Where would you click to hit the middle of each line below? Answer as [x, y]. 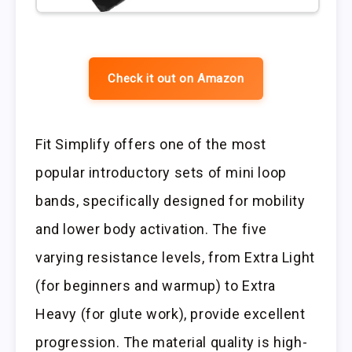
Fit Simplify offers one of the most [151, 145]
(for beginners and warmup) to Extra [156, 286]
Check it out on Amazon [176, 79]
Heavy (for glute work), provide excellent [170, 314]
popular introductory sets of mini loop [161, 173]
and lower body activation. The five [152, 229]
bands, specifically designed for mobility [170, 201]
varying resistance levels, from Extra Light [175, 258]
